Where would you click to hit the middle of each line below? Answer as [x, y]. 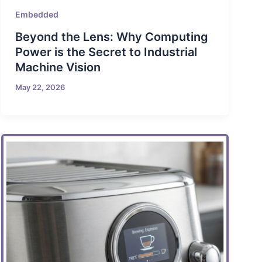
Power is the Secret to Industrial [106, 52]
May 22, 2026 [40, 87]
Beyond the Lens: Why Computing [112, 37]
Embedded [37, 14]
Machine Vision [58, 67]
